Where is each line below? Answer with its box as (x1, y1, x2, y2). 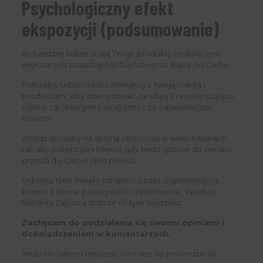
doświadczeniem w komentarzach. (21, 229, 171, 239)
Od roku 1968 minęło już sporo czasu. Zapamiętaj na (21, 176, 218, 186)
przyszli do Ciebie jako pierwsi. (21, 156, 137, 166)
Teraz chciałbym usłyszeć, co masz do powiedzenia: (21, 249, 218, 259)
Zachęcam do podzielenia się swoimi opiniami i (21, 218, 224, 228)
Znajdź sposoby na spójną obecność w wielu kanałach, (21, 133, 228, 143)
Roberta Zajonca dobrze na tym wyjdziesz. (21, 198, 184, 208)
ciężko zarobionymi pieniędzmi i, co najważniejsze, (21, 102, 214, 112)
